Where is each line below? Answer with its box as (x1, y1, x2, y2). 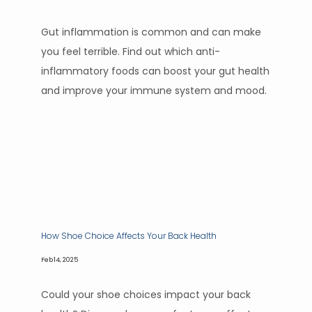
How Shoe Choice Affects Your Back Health (41, 230, 219, 242)
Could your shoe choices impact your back (41, 288, 251, 302)
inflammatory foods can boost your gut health (41, 64, 270, 78)
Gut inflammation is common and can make (41, 25, 261, 39)
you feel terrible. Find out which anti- (41, 45, 220, 58)
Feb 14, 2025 (41, 255, 78, 264)
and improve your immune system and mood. (41, 84, 267, 97)
